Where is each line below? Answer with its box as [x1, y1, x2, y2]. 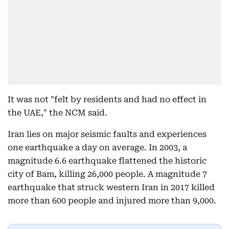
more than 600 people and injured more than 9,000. [8, 196, 216, 205]
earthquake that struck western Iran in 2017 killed [8, 182, 215, 192]
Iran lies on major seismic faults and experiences [8, 129, 207, 139]
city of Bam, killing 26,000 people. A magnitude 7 [8, 169, 207, 179]
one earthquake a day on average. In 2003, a [8, 143, 187, 152]
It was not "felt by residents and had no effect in [8, 95, 207, 104]
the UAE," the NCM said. [8, 108, 107, 118]
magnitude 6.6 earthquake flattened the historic [8, 156, 207, 166]
